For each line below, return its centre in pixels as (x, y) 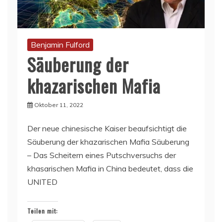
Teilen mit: (43, 211)
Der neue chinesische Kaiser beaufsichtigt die (107, 128)
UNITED (42, 182)
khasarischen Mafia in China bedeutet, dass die (110, 168)
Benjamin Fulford (60, 44)
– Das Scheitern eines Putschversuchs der (102, 155)
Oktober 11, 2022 (59, 105)
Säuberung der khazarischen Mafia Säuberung (108, 141)
